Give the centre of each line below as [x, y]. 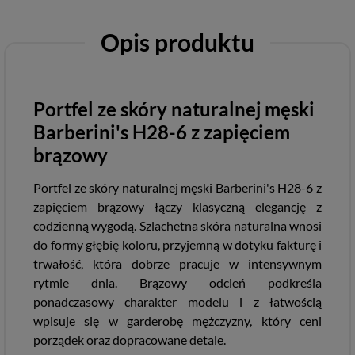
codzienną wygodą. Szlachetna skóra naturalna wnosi [177, 225]
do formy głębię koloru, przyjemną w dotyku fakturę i [177, 244]
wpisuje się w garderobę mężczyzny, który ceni [177, 321]
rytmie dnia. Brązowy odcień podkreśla [177, 282]
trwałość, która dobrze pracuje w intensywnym [177, 263]
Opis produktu [177, 42]
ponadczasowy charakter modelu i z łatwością [177, 302]
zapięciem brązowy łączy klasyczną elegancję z [177, 206]
